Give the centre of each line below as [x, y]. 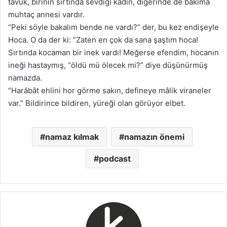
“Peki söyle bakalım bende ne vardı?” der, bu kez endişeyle [113, 27]
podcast [115, 158]
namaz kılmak [72, 137]
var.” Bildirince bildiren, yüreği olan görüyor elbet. [97, 103]
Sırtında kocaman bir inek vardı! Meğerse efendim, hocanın [113, 52]
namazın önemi [154, 137]
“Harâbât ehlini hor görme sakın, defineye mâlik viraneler [110, 90]
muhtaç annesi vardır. [46, 14]
